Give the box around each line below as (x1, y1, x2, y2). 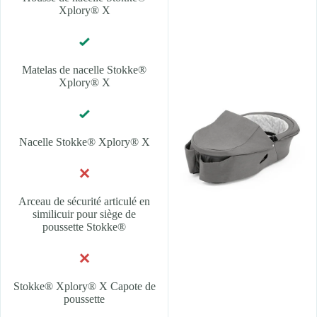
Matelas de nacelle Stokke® (22, 64, 146, 76)
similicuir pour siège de (33, 208, 136, 221)
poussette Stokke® (42, 221, 126, 234)
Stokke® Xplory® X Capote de (13, 280, 156, 293)
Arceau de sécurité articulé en (18, 195, 150, 208)
